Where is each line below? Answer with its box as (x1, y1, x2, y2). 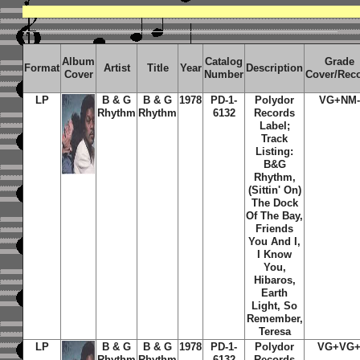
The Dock (251, 197, 298, 209)
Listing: (256, 145, 294, 157)
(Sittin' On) (247, 184, 301, 196)
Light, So (252, 300, 298, 312)
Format (24, 62, 60, 74)
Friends (256, 223, 294, 235)
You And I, (248, 235, 301, 247)
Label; (259, 120, 290, 132)
